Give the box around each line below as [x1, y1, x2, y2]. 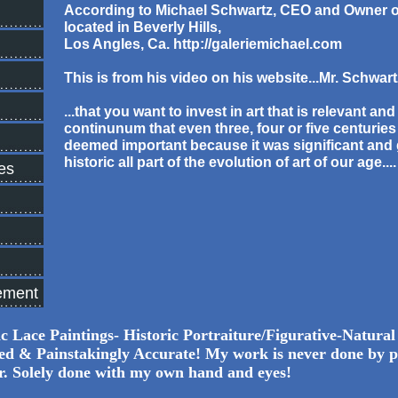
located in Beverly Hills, [63, 20, 221, 35]
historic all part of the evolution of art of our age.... [63, 155, 396, 170]
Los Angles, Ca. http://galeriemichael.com [63, 36, 342, 52]
